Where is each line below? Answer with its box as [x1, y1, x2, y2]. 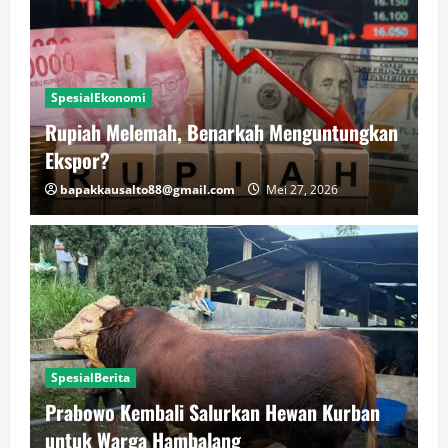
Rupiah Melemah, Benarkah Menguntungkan [45, 117, 398, 147]
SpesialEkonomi [51, 89, 146, 106]
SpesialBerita [51, 369, 130, 386]
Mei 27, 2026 [263, 181, 338, 198]
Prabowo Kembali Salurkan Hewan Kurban [45, 397, 380, 427]
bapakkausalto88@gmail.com [60, 181, 235, 198]
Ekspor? [45, 145, 110, 175]
